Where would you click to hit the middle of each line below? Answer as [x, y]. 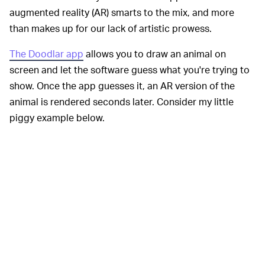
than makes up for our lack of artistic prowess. [111, 28]
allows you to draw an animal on [155, 54]
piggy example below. [57, 118]
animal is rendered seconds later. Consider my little [122, 102]
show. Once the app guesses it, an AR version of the [122, 86]
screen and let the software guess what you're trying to [130, 70]
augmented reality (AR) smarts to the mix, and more [122, 12]
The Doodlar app [46, 54]
